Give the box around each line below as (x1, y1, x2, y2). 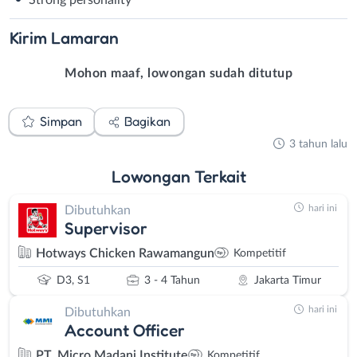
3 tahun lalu (289, 138, 347, 150)
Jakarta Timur (253, 275, 321, 287)
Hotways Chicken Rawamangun (36, 247, 214, 261)
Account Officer (65, 319, 185, 340)
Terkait (194, 165, 246, 186)
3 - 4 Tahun (143, 275, 200, 287)
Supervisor (65, 218, 147, 239)
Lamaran (51, 27, 119, 49)
